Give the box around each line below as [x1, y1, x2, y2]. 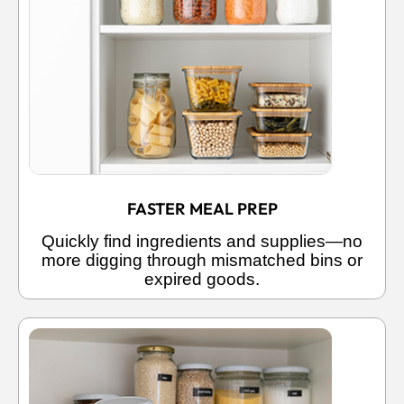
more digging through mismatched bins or [41, 250, 363, 270]
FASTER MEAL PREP [126, 197, 278, 219]
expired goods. [144, 269, 260, 289]
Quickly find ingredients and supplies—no [41, 231, 363, 251]
